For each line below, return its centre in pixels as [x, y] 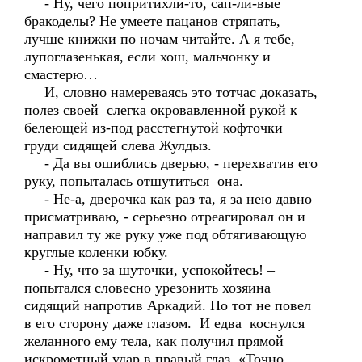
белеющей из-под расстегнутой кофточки [154, 128]
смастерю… [61, 74]
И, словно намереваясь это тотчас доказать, [171, 92]
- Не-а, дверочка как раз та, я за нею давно [168, 199]
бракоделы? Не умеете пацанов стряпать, [152, 21]
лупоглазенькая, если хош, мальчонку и [147, 57]
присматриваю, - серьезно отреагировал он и [165, 217]
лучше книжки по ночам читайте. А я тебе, [160, 39]
